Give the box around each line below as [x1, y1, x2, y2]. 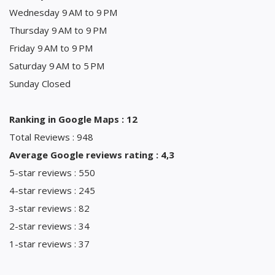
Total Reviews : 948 [9, 130, 93, 143]
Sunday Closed [9, 77, 71, 90]
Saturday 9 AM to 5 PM [9, 59, 104, 72]
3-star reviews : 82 [9, 201, 90, 214]
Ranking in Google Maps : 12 [9, 112, 137, 125]
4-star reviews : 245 [9, 184, 95, 196]
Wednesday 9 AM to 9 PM [9, 6, 117, 18]
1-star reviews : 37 [9, 237, 90, 250]
